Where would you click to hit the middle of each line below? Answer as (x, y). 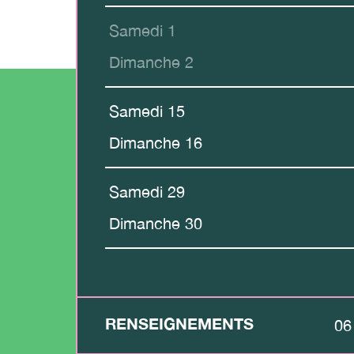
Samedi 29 (147, 192)
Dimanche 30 (156, 223)
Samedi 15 (147, 111)
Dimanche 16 (156, 143)
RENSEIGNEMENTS (179, 323)
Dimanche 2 (151, 62)
